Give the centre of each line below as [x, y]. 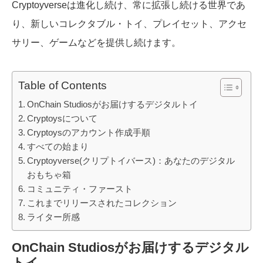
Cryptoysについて [63, 119]
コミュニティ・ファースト [80, 189]
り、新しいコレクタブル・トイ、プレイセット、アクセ [129, 24]
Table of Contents [63, 86]
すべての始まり [58, 147]
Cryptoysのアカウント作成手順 [89, 133]
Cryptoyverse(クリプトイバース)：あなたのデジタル [131, 161]
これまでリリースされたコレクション [102, 203]
